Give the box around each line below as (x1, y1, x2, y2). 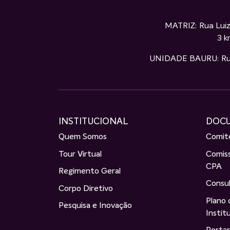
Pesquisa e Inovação (59, 202, 132, 210)
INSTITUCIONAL (59, 117, 128, 127)
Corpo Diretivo (59, 184, 113, 193)
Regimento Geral (59, 167, 121, 176)
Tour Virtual (59, 150, 102, 159)
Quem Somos (59, 132, 107, 141)
